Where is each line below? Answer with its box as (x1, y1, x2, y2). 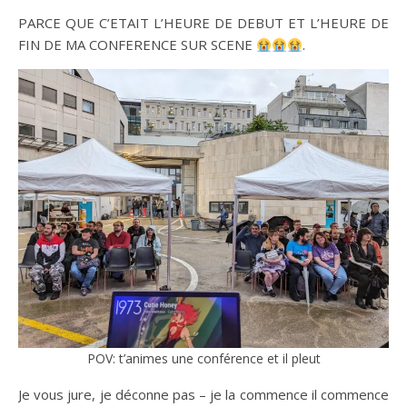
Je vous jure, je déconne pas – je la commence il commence (18, 385, 389, 404)
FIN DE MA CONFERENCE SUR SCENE (18, 35, 256, 55)
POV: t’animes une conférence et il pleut (86, 350, 321, 368)
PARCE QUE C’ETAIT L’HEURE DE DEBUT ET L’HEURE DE (18, 14, 389, 33)
